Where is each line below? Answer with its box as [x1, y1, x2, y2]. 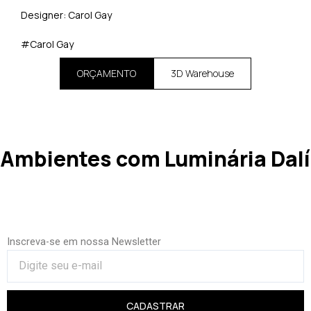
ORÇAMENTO [77, 66, 136, 80]
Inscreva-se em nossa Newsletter [7, 235, 161, 248]
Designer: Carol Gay [21, 8, 112, 22]
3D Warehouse [171, 66, 234, 80]
